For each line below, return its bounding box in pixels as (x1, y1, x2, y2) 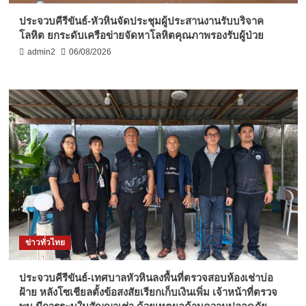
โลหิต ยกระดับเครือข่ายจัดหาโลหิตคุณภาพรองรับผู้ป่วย (18, 29, 264, 42)
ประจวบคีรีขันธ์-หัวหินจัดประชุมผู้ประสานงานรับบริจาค (18, 15, 264, 27)
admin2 (27, 47, 55, 57)
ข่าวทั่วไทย (25, 238, 65, 248)
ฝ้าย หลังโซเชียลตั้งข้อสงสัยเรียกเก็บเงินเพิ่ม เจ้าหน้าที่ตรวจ (18, 286, 277, 298)
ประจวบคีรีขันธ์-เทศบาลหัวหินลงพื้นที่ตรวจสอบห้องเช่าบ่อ (18, 272, 273, 284)
